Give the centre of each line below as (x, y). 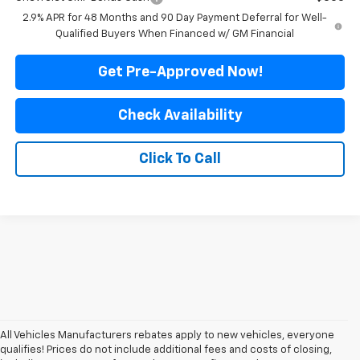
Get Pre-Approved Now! (180, 72)
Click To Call (180, 159)
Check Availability (180, 115)
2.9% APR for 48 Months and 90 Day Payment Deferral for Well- (174, 18)
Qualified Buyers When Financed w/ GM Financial (174, 34)
